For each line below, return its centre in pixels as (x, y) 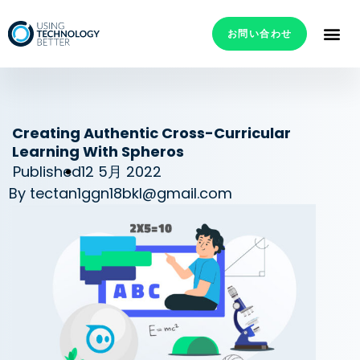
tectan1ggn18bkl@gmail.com (129, 193)
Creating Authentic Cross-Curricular (151, 133)
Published (47, 172)
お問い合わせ (260, 33)
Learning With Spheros (98, 151)
